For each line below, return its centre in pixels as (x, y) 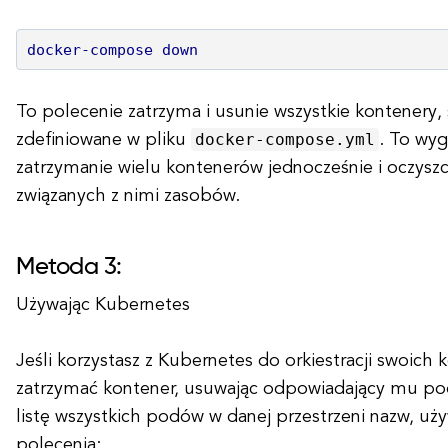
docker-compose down (112, 49)
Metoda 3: (69, 267)
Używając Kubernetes (103, 305)
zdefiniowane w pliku (103, 140)
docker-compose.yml (285, 139)
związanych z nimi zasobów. (128, 196)
